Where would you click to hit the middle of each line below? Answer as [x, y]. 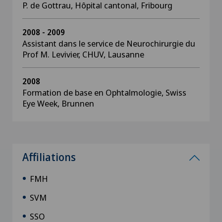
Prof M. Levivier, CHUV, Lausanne [83, 54]
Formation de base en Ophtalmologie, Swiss [104, 92]
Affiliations [49, 157]
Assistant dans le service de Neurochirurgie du [109, 43]
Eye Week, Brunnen [58, 103]
